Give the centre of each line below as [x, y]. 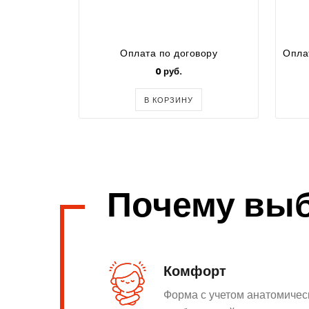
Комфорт [195, 271]
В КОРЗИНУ [169, 100]
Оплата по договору [169, 53]
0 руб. [169, 71]
